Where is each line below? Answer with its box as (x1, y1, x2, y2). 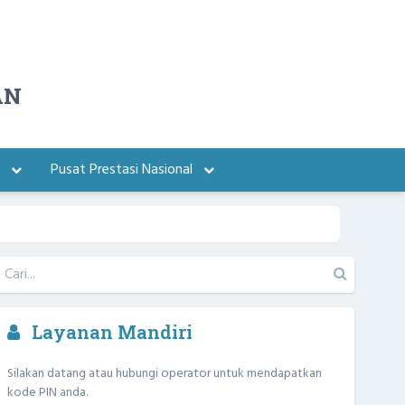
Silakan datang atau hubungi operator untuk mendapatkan (7, 363, 322, 384)
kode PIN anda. (7, 382, 88, 403)
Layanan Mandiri (27, 320, 193, 344)
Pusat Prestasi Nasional (50, 158, 196, 182)
